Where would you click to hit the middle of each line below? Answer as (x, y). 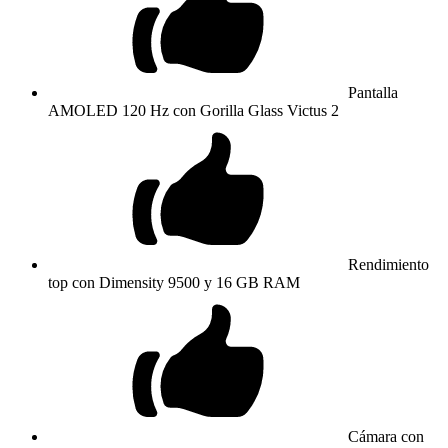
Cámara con (386, 436)
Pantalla (373, 92)
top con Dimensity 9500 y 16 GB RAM (174, 282)
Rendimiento (388, 264)
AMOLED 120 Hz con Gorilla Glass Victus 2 (193, 110)
